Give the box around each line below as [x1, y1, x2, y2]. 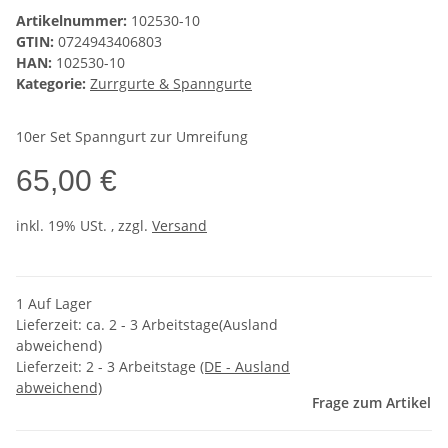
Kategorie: [16, 74, 90, 94]
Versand [152, 216, 207, 236]
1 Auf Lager [16, 294, 92, 314]
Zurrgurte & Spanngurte [90, 74, 252, 94]
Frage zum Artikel [312, 393, 431, 413]
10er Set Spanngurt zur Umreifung [16, 127, 248, 147]
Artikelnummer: [16, 11, 131, 31]
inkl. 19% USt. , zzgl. [16, 216, 152, 236]
